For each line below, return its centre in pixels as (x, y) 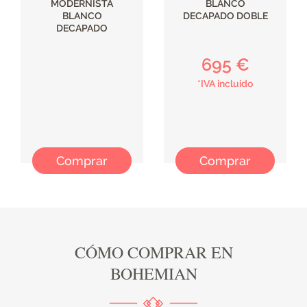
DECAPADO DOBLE (225, 16)
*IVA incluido (225, 84)
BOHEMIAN (153, 274)
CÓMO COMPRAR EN (153, 253)
